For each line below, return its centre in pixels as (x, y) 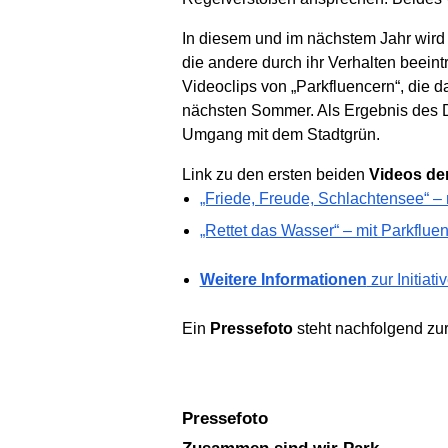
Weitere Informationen (283, 279)
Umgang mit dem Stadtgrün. (281, 134)
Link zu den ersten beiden (275, 174)
